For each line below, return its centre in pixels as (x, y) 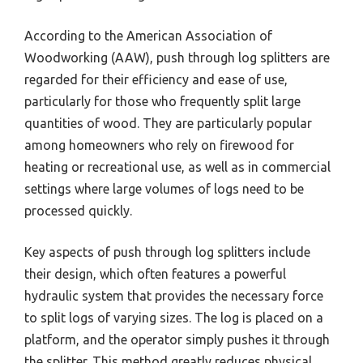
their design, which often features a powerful (155, 273)
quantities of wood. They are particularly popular (168, 123)
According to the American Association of (148, 35)
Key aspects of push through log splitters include (167, 252)
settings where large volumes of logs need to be (164, 188)
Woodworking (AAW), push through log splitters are (177, 57)
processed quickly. (78, 210)
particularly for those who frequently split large (162, 101)
